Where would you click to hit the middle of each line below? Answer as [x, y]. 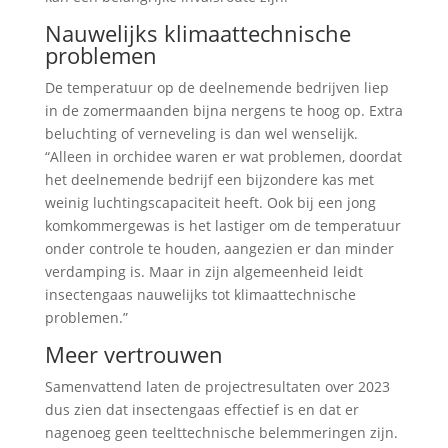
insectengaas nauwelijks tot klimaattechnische [200, 294]
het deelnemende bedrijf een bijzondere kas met [209, 179]
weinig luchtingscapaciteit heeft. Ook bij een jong [210, 202]
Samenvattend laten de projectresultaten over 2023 [217, 386]
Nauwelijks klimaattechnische [197, 33]
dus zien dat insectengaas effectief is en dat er [201, 409]
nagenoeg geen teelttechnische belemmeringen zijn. [221, 432]
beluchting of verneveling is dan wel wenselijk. [201, 133]
